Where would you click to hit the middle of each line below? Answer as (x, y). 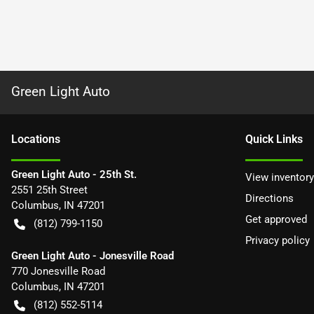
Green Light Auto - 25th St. (74, 175)
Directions (269, 198)
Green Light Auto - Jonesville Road (93, 256)
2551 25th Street (49, 190)
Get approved (276, 219)
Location (33, 139)
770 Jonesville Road (58, 271)
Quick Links (274, 139)
